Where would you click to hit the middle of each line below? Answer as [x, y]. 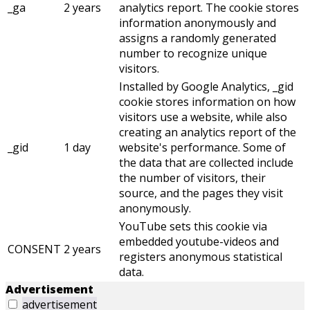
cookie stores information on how [207, 102]
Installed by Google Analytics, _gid [206, 87]
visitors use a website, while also [203, 117]
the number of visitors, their [192, 178]
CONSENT [34, 249]
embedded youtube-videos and [199, 242]
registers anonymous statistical [201, 257]
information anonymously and [198, 23]
